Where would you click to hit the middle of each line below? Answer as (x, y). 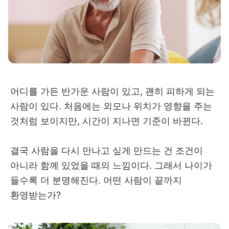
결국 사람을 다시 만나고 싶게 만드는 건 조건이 (107, 150)
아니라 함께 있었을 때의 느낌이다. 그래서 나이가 (111, 165)
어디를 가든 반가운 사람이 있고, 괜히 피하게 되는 (112, 91)
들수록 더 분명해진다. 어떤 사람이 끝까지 (96, 180)
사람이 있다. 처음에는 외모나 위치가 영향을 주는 (111, 106)
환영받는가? (36, 195)
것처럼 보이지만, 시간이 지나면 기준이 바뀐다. (107, 121)
